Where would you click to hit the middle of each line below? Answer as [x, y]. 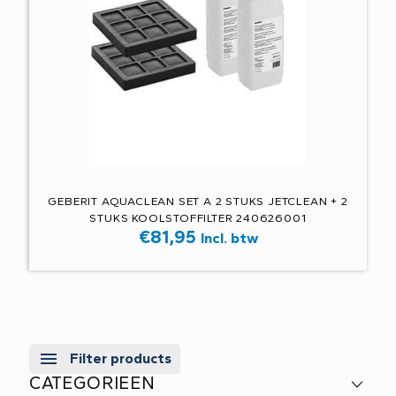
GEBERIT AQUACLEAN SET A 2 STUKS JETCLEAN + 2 [198, 201]
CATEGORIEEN [92, 383]
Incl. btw [229, 238]
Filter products [121, 358]
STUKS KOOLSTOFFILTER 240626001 [198, 218]
